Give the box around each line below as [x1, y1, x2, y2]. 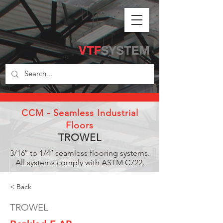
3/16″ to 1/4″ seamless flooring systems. [9, 148, 150, 158]
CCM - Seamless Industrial [21, 108, 138, 118]
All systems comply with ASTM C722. [15, 158, 144, 167]
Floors [66, 120, 94, 131]
